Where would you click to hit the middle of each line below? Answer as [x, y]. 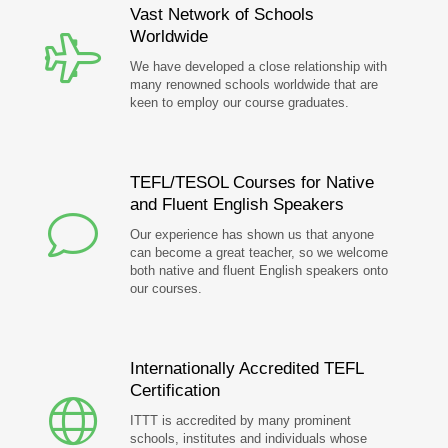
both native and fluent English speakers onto [259, 270]
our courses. [166, 288]
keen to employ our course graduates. [239, 102]
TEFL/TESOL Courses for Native [252, 182]
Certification [175, 390]
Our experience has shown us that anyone [252, 234]
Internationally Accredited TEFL [246, 368]
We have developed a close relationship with [258, 66]
